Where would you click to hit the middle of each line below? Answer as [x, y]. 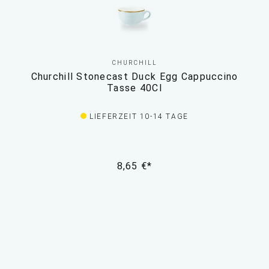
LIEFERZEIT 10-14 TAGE [139, 117]
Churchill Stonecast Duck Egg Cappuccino [134, 77]
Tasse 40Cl [134, 88]
